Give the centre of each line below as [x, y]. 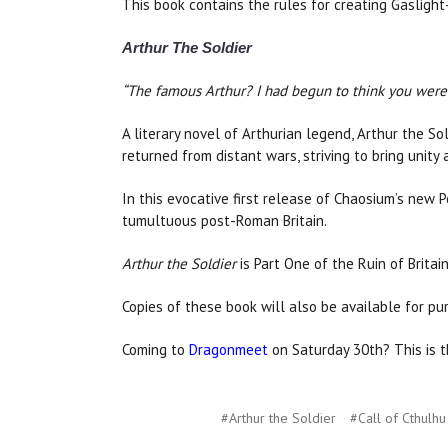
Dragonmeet [228, 350]
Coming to [155, 350]
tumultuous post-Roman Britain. [224, 221]
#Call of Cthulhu [397, 418]
